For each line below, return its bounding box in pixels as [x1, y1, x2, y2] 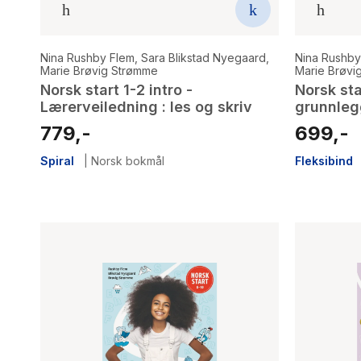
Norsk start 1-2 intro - [40, 81, 193, 98]
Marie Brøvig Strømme [40, 63, 158, 77]
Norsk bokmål [91, 153, 164, 168]
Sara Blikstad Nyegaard [141, 50, 266, 64]
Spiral [40, 153, 74, 168]
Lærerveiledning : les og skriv [40, 98, 252, 115]
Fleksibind [295, 153, 353, 168]
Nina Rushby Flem [40, 50, 135, 64]
